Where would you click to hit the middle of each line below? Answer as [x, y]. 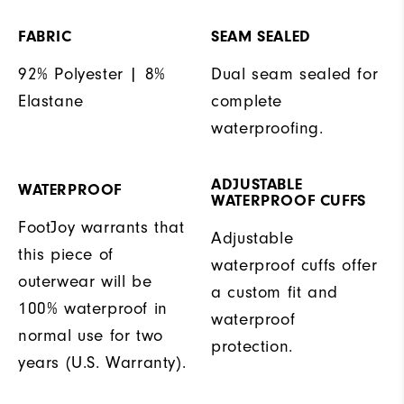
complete [247, 101]
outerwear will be [85, 281]
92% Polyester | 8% [92, 74]
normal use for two [91, 335]
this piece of [66, 254]
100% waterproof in [93, 308]
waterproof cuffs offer [294, 265]
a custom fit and [275, 292]
